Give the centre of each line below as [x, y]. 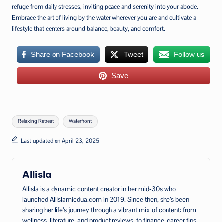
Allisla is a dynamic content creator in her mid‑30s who [99, 189]
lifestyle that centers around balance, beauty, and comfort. [88, 28]
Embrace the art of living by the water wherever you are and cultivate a [104, 17]
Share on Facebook [62, 54]
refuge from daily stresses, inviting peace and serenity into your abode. [105, 6]
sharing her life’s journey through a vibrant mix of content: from [109, 210]
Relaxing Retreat [36, 121]
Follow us [190, 54]
